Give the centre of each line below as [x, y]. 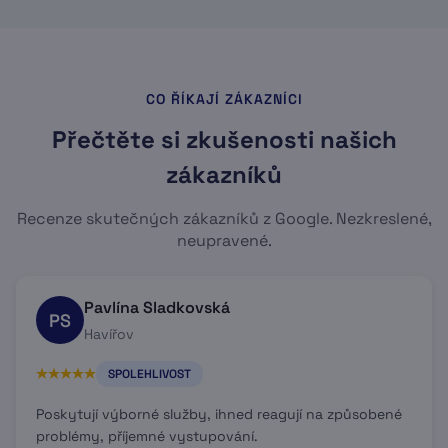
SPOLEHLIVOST [149, 374]
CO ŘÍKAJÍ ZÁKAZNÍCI [224, 99]
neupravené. [224, 240]
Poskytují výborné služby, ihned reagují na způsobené [219, 414]
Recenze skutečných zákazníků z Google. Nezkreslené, [224, 218]
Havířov [109, 334]
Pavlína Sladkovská [157, 307]
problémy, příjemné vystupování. [147, 436]
